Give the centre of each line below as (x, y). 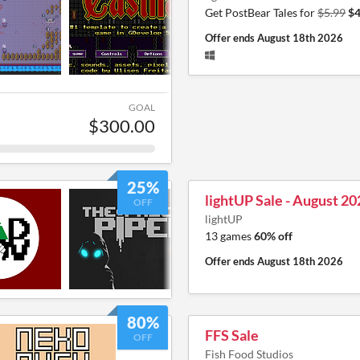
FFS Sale (232, 335)
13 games (229, 235)
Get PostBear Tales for (261, 12)
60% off (273, 235)
